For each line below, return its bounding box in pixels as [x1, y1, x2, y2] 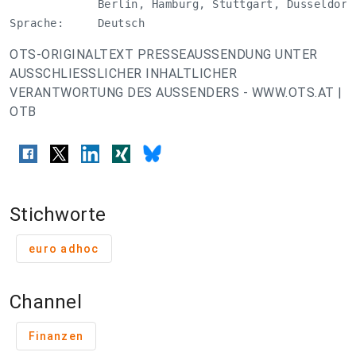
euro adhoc [29, 242, 99, 256]
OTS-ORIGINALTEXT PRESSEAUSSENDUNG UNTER [10, 47, 318, 62]
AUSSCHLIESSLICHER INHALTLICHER [10, 66, 237, 81]
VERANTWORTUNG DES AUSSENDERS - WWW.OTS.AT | [10, 85, 342, 100]
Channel [10, 291, 82, 314]
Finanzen [29, 330, 83, 343]
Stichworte [10, 203, 106, 226]
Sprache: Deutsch [10, 17, 145, 29]
